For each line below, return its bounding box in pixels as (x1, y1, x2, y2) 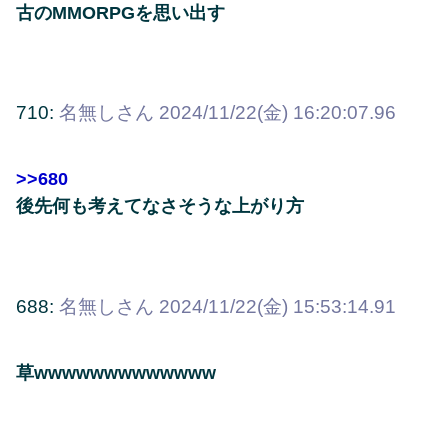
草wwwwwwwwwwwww (16, 363, 216, 384)
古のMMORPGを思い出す (16, 2, 225, 23)
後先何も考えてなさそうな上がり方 (16, 196, 304, 217)
